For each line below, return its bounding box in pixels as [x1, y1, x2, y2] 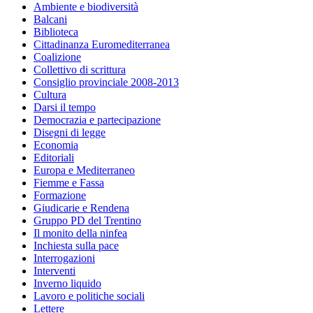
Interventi [34, 264, 75, 277]
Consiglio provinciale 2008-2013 [34, 75, 179, 88]
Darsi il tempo [34, 101, 96, 113]
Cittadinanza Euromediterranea [34, 38, 170, 50]
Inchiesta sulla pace [34, 239, 119, 252]
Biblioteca [34, 25, 78, 38]
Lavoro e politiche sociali [34, 289, 145, 302]
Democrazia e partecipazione [34, 113, 161, 126]
